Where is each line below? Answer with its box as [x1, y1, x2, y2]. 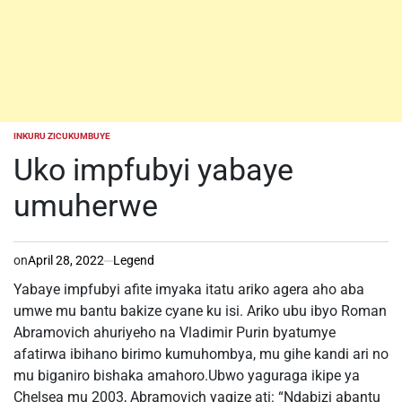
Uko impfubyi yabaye [13, 152, 293, 188]
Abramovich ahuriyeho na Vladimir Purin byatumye [13, 324, 336, 341]
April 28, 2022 [28, 253, 104, 267]
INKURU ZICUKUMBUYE [13, 131, 110, 141]
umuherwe [13, 188, 158, 223]
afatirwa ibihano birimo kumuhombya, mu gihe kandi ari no [13, 345, 389, 363]
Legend [113, 253, 154, 267]
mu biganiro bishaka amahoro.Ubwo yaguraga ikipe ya [13, 367, 360, 384]
